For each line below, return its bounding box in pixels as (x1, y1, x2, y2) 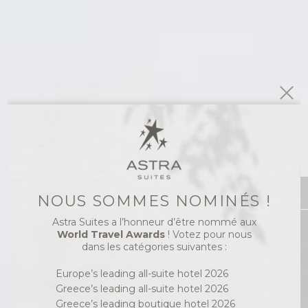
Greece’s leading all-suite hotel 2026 (56, 283, 228, 295)
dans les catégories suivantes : (81, 241, 227, 253)
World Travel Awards (56, 228, 165, 241)
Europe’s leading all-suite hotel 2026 (56, 267, 228, 280)
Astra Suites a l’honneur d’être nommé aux (52, 216, 256, 228)
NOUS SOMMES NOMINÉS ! (36, 192, 272, 210)
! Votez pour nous (164, 228, 252, 241)
